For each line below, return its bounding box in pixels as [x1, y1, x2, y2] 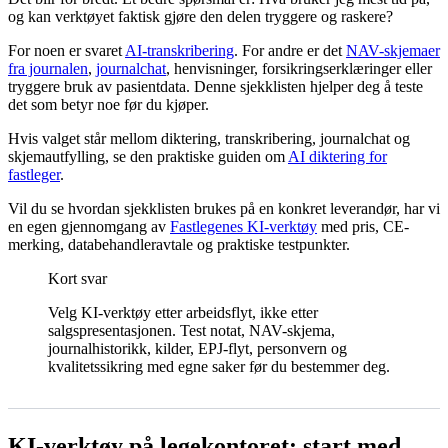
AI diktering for [288, 147, 387, 165]
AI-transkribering [125, 41, 234, 59]
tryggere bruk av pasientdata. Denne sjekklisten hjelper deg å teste [8, 77, 423, 95]
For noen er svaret [8, 41, 125, 59]
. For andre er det [234, 41, 346, 59]
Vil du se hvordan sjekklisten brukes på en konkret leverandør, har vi [8, 199, 440, 217]
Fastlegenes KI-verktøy [170, 217, 317, 235]
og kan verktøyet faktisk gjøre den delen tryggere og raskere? [8, 7, 393, 25]
